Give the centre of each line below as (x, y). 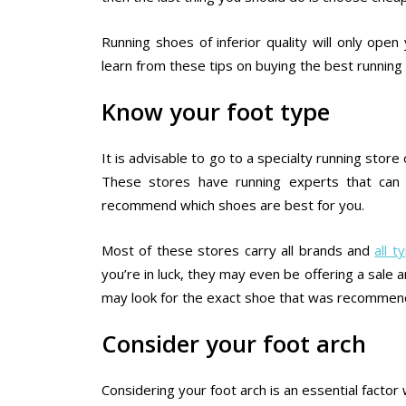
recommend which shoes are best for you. (233, 205)
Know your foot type (216, 111)
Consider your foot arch (234, 343)
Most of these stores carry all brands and (238, 251)
